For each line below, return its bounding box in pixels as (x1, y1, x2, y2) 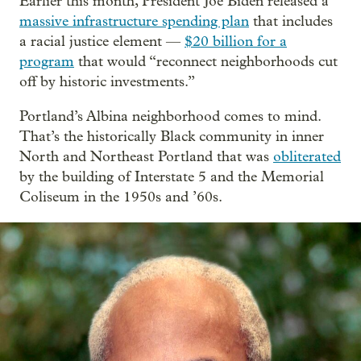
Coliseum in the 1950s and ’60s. (19, 189, 222, 206)
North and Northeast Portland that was (19, 148, 273, 166)
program (19, 53, 74, 71)
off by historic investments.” (19, 73, 195, 91)
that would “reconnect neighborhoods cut (74, 53, 338, 71)
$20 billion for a (185, 33, 287, 51)
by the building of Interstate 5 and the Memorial (19, 168, 324, 186)
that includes (249, 13, 333, 31)
